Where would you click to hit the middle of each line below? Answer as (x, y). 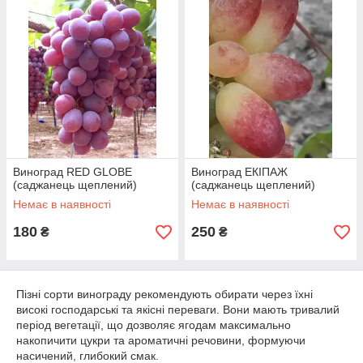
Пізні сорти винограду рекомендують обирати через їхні (164, 294)
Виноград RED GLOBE (73, 172)
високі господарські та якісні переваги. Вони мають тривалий (178, 310)
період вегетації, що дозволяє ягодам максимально (154, 325)
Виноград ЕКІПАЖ (239, 172)
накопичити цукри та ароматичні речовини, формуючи (161, 340)
